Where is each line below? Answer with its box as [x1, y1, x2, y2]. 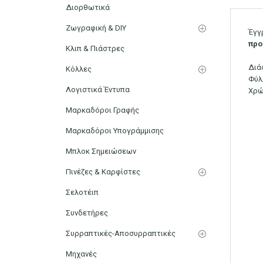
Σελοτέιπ [66, 187, 99, 197]
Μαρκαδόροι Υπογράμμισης [66, 126, 164, 135]
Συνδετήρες [66, 208, 108, 217]
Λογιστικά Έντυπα [66, 85, 130, 94]
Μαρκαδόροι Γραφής [66, 105, 139, 114]
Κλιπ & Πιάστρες [66, 43, 124, 53]
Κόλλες [66, 64, 92, 73]
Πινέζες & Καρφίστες [66, 167, 140, 176]
